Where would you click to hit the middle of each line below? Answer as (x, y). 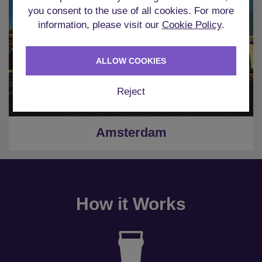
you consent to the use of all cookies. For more (131, 11)
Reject (131, 91)
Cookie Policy (192, 25)
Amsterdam (131, 132)
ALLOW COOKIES (131, 61)
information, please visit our (100, 25)
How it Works (131, 204)
